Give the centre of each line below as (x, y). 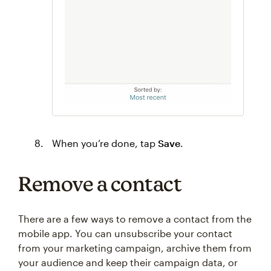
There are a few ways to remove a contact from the (135, 219)
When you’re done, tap (105, 143)
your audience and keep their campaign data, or (128, 262)
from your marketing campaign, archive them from (135, 248)
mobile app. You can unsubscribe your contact (125, 233)
